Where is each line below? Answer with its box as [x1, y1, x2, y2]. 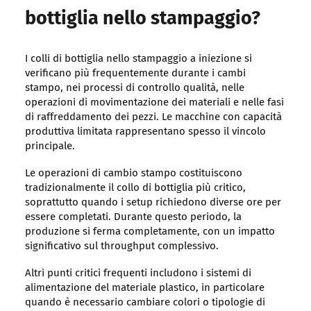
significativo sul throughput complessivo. [24, 241, 219, 252]
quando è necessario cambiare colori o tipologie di [24, 297, 265, 308]
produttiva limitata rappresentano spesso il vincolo [24, 126, 266, 137]
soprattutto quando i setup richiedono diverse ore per [24, 197, 281, 208]
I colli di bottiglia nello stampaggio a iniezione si [24, 53, 252, 65]
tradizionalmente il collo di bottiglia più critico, [24, 183, 246, 194]
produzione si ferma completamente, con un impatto [24, 226, 275, 237]
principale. [24, 141, 75, 152]
